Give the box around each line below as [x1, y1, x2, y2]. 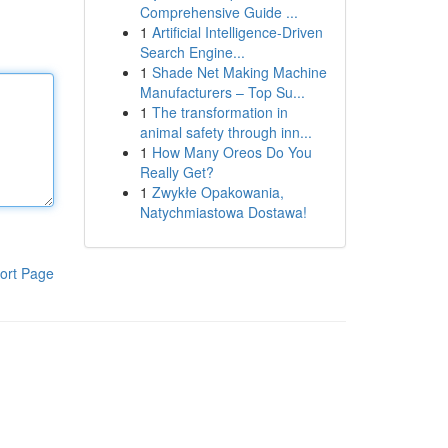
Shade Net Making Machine [151, 62, 327, 82]
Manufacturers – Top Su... [139, 82, 305, 102]
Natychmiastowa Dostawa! [139, 202, 307, 222]
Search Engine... [139, 42, 245, 62]
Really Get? [139, 162, 214, 182]
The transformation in [151, 102, 288, 122]
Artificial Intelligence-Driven [151, 22, 323, 42]
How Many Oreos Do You [151, 142, 312, 162]
